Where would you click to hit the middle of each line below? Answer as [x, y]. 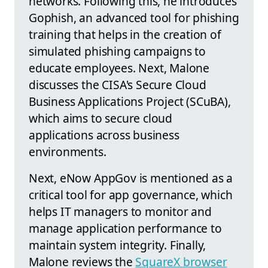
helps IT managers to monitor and [120, 211]
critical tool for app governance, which [131, 194]
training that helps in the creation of [125, 34]
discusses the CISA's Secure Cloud [118, 84]
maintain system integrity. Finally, [118, 245]
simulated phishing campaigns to [118, 51]
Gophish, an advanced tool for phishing [134, 17]
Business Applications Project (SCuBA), [130, 101]
